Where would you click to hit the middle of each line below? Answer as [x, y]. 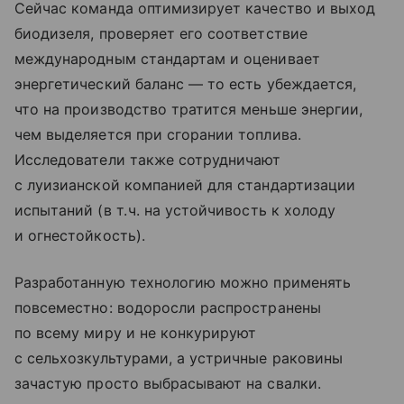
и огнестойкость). [80, 236]
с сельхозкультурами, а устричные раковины [179, 358]
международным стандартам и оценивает [167, 59]
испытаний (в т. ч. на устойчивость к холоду [175, 211]
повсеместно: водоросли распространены [168, 308]
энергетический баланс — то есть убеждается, [186, 84]
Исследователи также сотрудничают [148, 160]
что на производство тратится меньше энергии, [189, 110]
